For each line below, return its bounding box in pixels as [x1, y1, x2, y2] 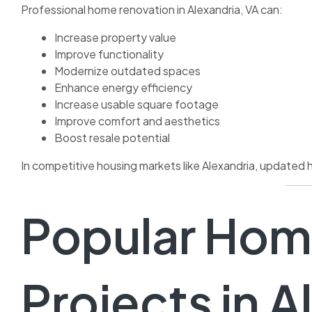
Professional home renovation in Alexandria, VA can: [21, 2, 283, 17]
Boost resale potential [54, 130, 170, 146]
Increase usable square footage [54, 97, 219, 112]
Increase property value [54, 30, 176, 45]
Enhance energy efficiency [54, 80, 192, 95]
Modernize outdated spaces [54, 63, 201, 79]
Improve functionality [54, 47, 164, 62]
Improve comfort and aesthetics [54, 114, 220, 129]
